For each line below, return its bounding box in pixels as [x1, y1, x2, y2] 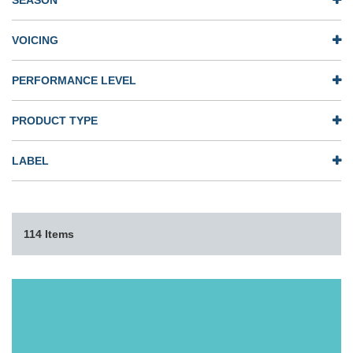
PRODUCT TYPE [12, 114, 98, 127]
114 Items [24, 228, 74, 240]
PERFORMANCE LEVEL [12, 74, 136, 87]
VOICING [12, 34, 58, 46]
